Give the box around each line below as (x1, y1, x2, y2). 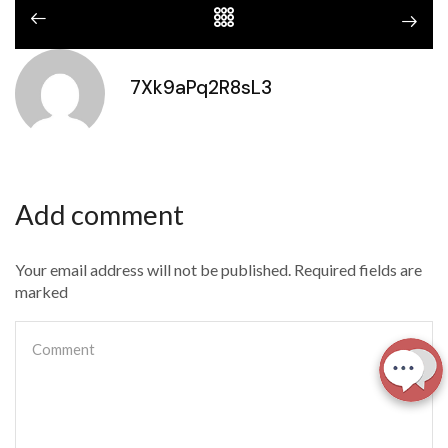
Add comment (15, 198, 184, 232)
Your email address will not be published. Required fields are (15, 259, 422, 279)
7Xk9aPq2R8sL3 (130, 74, 272, 100)
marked (15, 281, 68, 301)
